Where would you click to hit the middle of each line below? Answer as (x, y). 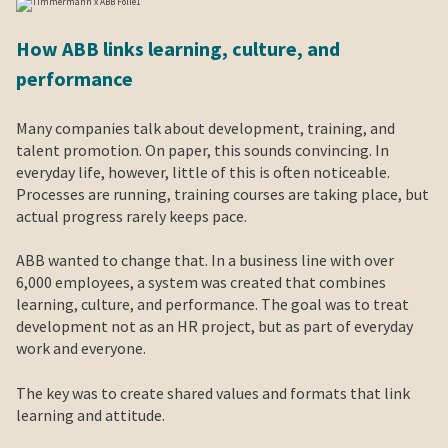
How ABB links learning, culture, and (178, 49)
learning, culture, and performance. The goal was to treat (212, 304)
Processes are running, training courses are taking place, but (222, 193)
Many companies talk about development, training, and (205, 127)
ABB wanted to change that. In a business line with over (205, 260)
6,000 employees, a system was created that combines (201, 282)
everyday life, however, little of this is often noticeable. (203, 171)
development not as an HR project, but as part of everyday (214, 326)
